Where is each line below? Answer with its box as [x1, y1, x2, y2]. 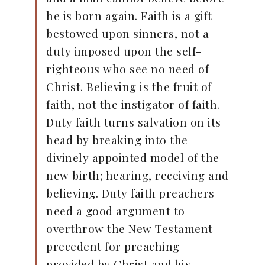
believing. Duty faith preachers [46, 185, 215, 201]
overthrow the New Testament [46, 221, 213, 237]
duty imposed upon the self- [46, 43, 202, 59]
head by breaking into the [46, 132, 188, 148]
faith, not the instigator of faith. [46, 96, 220, 112]
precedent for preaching [46, 238, 180, 254]
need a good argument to [46, 203, 185, 219]
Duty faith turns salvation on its [46, 114, 221, 130]
